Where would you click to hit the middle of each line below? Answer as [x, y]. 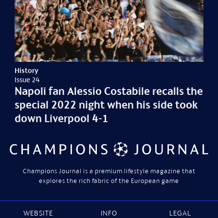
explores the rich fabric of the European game [109, 181]
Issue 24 [27, 80]
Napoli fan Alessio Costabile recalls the [109, 91]
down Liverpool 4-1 [62, 118]
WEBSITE [38, 213]
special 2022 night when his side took [106, 105]
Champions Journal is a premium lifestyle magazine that [109, 171]
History [27, 71]
